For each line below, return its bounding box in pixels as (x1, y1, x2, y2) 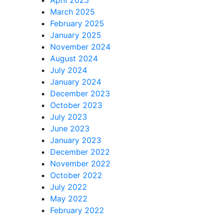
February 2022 (50, 205, 104, 215)
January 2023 (50, 135, 101, 145)
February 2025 (50, 18, 104, 28)
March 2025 (50, 6, 95, 17)
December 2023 (50, 88, 110, 98)
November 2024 (50, 41, 110, 52)
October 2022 (50, 170, 102, 180)
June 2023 (50, 123, 90, 133)
